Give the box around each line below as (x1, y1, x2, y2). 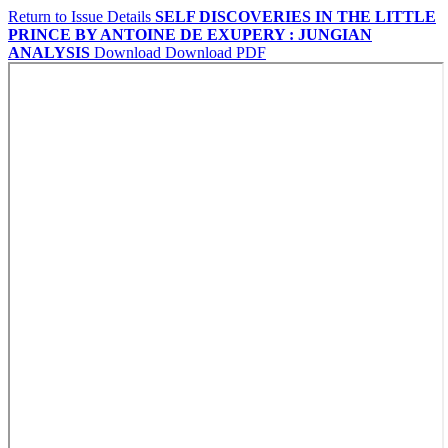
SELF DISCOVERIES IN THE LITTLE (155, 8, 436, 25)
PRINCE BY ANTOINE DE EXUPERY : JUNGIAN (8, 26, 372, 43)
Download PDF (165, 44, 266, 61)
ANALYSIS (8, 44, 90, 61)
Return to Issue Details (8, 8, 155, 25)
